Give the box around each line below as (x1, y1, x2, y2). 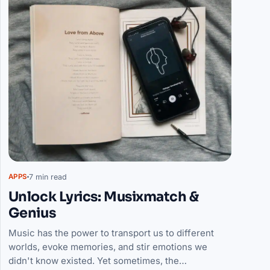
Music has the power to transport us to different (8, 227, 214, 239)
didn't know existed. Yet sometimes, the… (8, 254, 187, 266)
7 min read (28, 172, 67, 181)
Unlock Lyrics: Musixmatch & (8, 187, 199, 205)
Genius (8, 204, 56, 221)
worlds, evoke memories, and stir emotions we (8, 240, 207, 253)
